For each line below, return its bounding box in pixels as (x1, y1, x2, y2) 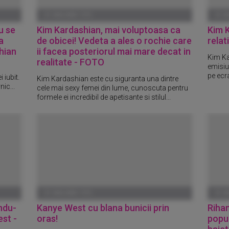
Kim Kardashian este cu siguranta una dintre (37, 74, 179, 83)
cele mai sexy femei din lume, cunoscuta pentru (37, 83, 189, 92)
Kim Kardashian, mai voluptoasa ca (37, 24, 181, 35)
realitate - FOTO (37, 56, 105, 67)
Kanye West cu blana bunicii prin (37, 202, 170, 213)
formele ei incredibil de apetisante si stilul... (37, 93, 171, 101)
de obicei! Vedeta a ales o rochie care (37, 35, 192, 46)
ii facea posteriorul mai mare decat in (37, 45, 191, 57)
